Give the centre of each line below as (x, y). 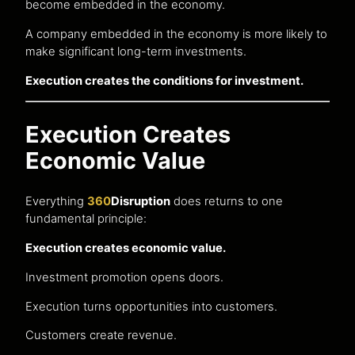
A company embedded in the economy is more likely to (176, 34)
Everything (56, 202)
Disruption (141, 202)
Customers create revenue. (101, 336)
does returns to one (227, 202)
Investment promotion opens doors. (124, 277)
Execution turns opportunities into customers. (151, 306)
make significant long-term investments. (136, 51)
